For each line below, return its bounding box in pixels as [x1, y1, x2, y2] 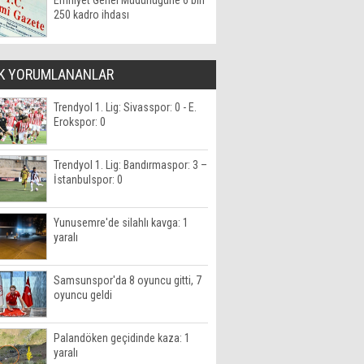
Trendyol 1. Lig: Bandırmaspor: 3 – [54, 158, 207, 171]
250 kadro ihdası [54, 8, 129, 21]
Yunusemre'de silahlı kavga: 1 [54, 216, 188, 229]
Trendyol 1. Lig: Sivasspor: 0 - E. [54, 101, 197, 114]
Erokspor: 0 [54, 115, 106, 128]
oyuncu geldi [54, 288, 112, 301]
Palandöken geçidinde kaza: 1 [54, 331, 190, 344]
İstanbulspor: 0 [54, 173, 123, 186]
